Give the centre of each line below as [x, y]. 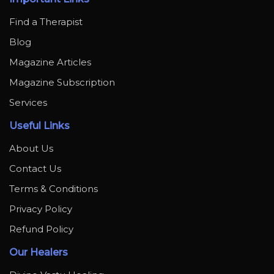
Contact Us [35, 168]
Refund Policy [41, 229]
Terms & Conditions [54, 189]
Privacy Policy [41, 209]
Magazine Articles [50, 62]
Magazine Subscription [62, 82]
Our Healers [39, 252]
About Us [31, 148]
